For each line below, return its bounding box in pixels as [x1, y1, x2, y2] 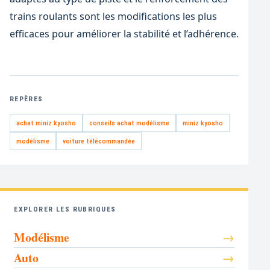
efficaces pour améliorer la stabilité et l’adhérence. [9, 27, 239, 40]
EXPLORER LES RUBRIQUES [14, 204, 116, 213]
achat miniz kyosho [16, 118, 76, 127]
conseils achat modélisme [89, 118, 169, 127]
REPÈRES [9, 95, 43, 104]
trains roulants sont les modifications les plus [9, 9, 217, 23]
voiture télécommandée [62, 136, 135, 145]
